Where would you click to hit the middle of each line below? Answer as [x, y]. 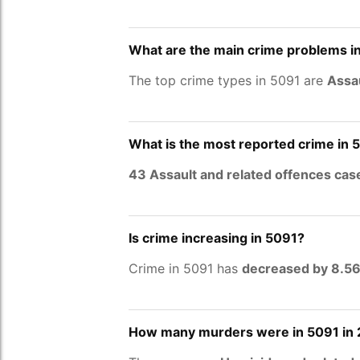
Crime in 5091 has [185, 268]
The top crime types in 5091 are [228, 80]
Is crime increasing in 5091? [217, 238]
